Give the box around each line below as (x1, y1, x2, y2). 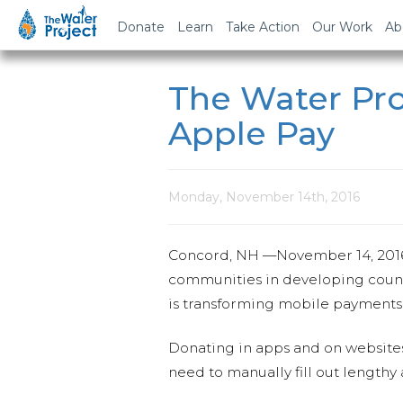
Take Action (226, 19, 300, 35)
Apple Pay (168, 113, 335, 153)
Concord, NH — (168, 246, 276, 264)
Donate (117, 19, 165, 35)
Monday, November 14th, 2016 (168, 189, 360, 205)
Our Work (312, 19, 372, 35)
